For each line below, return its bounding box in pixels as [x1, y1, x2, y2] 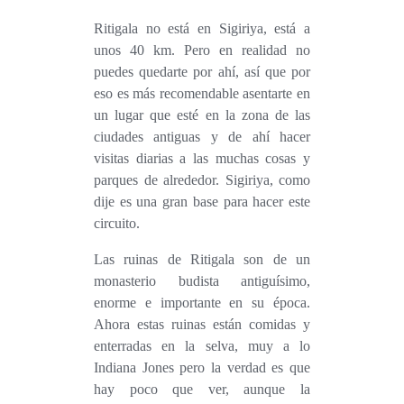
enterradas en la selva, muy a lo [94, 337, 310, 353]
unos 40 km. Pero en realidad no [94, 41, 310, 58]
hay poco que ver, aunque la [94, 381, 310, 397]
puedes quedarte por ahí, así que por [94, 63, 310, 79]
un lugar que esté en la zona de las [94, 106, 310, 123]
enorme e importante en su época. [94, 294, 310, 310]
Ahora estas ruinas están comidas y [94, 316, 310, 332]
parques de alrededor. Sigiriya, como [94, 171, 310, 188]
